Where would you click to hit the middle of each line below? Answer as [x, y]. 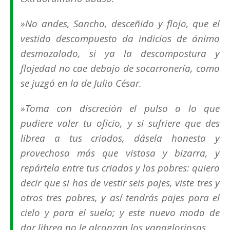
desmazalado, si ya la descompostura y [120, 53]
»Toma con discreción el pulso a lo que [120, 108]
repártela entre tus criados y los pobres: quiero [120, 168]
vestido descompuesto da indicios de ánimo [120, 39]
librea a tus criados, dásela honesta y [120, 138]
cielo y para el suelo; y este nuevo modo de [120, 213]
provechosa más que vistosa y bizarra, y [120, 153]
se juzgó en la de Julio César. [81, 83]
